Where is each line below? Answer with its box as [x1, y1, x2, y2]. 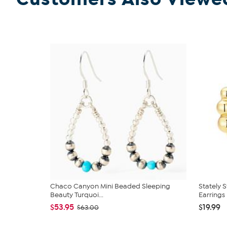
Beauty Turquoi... [50, 191, 103, 199]
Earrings [199, 191, 225, 199]
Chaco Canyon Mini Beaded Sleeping [50, 182, 170, 191]
